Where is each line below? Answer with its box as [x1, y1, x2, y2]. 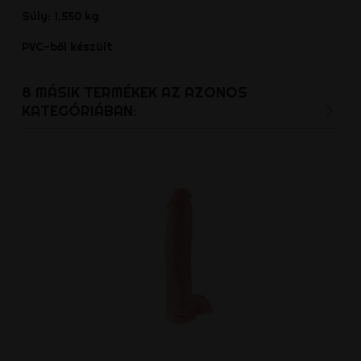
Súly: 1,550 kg [21, 8, 99, 23]
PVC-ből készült [21, 39, 113, 54]
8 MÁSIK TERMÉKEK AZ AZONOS [21, 82, 247, 102]
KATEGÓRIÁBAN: [21, 101, 136, 120]
